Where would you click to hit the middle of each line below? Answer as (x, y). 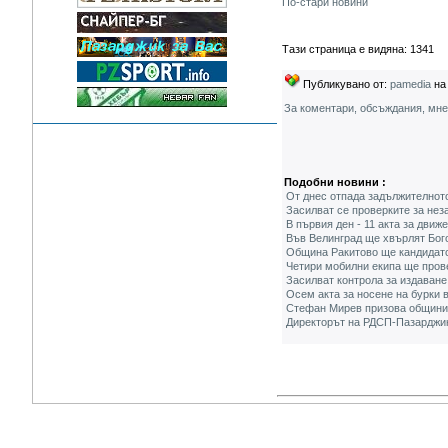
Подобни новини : (335, 182)
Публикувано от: (345, 84)
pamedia (410, 84)
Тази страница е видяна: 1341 (358, 49)
